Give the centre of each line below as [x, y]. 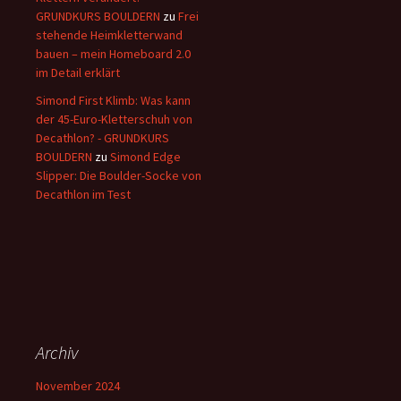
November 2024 [78, 385]
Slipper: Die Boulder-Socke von [119, 175]
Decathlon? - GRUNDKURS [102, 137]
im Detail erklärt [78, 72]
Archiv [57, 352]
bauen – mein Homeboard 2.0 [113, 53]
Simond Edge [145, 156]
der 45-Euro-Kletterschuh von [114, 119]
